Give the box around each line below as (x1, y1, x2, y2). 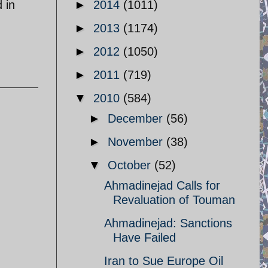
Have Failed (113, 231, 176, 244)
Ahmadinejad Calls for (104, 179, 220, 192)
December (108, 112, 166, 125)
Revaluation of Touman (113, 193, 235, 206)
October (108, 159, 154, 172)
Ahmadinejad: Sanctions (104, 217, 232, 230)
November (108, 135, 166, 148)
